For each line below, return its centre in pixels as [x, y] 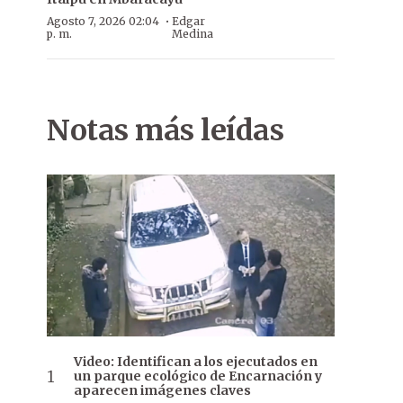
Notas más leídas [165, 130]
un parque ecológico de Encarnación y [198, 376]
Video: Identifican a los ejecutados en [196, 362]
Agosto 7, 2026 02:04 [103, 21]
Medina [192, 34]
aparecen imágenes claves [162, 391]
